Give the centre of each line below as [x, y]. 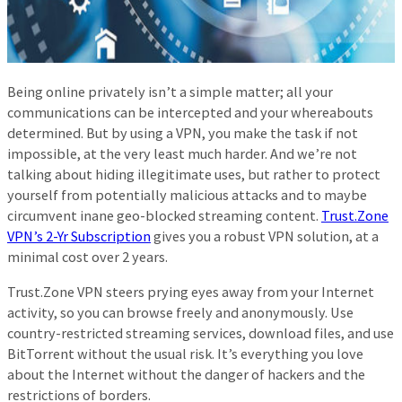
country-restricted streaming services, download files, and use [201, 332]
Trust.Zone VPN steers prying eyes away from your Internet [191, 291]
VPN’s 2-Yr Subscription [79, 236]
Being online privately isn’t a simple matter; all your [170, 91]
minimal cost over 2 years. [87, 256]
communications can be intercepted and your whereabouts [190, 112]
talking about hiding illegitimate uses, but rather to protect [194, 174]
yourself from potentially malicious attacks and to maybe [187, 194]
